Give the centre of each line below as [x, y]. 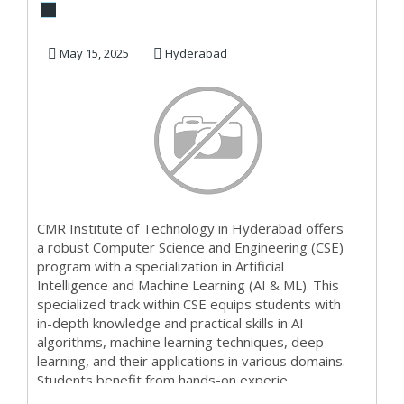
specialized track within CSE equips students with [189, 304]
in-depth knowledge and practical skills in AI [170, 323]
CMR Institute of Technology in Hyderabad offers [190, 228]
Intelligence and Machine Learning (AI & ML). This [188, 285]
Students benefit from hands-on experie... [166, 380]
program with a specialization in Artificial [161, 266]
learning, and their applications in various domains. [191, 361]
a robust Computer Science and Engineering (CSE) [190, 247]
